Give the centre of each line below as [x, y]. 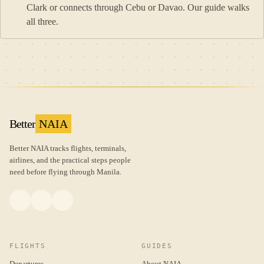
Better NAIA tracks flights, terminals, [68, 148]
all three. [42, 22]
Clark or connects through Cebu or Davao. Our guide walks [138, 8]
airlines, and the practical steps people [70, 160]
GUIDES [157, 246]
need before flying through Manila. [65, 172]
